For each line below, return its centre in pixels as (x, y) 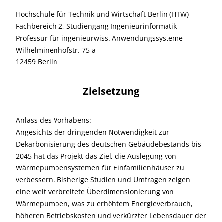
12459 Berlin (37, 62)
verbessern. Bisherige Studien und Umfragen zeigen (103, 180)
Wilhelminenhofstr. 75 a (56, 50)
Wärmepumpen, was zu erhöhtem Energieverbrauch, (104, 203)
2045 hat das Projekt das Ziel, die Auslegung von (96, 156)
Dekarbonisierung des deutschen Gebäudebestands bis (109, 144)
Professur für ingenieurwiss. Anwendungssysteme (99, 38)
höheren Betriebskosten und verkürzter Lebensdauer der (111, 215)
